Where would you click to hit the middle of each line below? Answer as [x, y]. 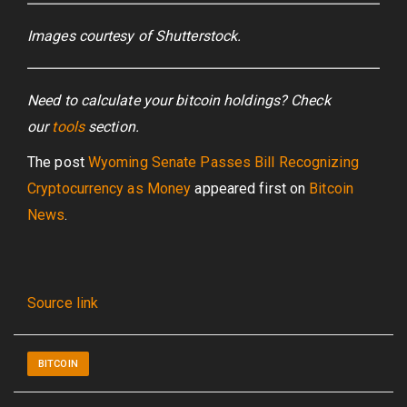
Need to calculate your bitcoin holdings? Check [179, 100]
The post [58, 162]
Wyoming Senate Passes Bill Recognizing [223, 162]
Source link [63, 303]
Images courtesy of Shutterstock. [134, 36]
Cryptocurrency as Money [109, 189]
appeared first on [250, 189]
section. [111, 127]
